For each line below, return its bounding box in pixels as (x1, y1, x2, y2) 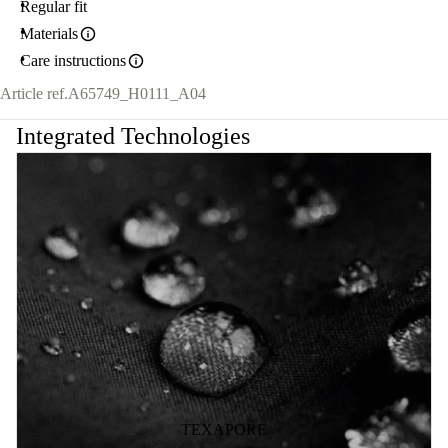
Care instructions (20, 52, 126, 69)
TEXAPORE (181, 420, 267, 438)
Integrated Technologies (16, 123, 250, 150)
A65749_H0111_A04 (68, 85, 206, 103)
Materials (20, 25, 78, 42)
